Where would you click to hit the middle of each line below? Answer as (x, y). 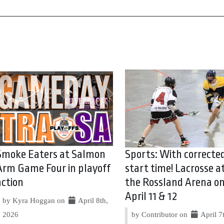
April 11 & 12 (151, 196)
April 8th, (92, 200)
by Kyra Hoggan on (35, 200)
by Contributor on (160, 214)
